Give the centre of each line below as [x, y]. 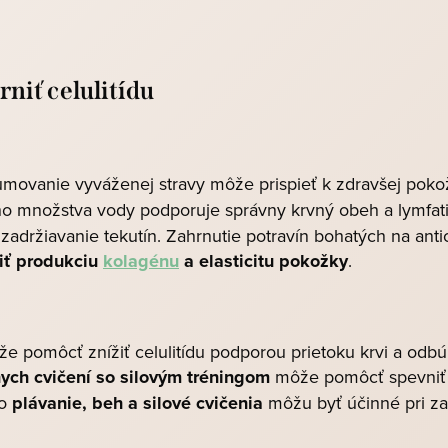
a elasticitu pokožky [263, 261]
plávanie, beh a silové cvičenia [137, 403]
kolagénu [141, 261]
